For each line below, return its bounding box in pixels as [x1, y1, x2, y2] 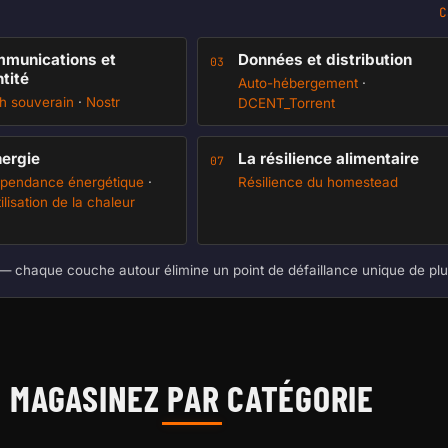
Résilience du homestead [238, 174, 398, 190]
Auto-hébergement [238, 75, 358, 91]
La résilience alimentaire [238, 149, 419, 168]
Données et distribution [238, 50, 412, 69]
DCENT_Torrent [238, 95, 335, 111]
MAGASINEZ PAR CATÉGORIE [10, 376, 374, 419]
